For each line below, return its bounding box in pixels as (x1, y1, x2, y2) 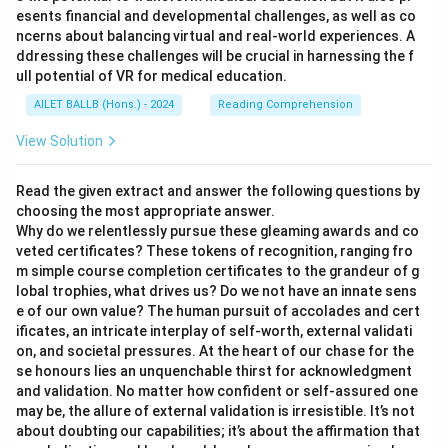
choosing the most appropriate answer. (16, 203, 275, 219)
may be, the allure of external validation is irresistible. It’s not (16, 403, 415, 419)
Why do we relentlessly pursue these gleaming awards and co (16, 223, 419, 239)
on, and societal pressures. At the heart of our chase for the (16, 343, 414, 359)
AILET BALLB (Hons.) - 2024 (34, 98, 174, 111)
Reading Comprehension (218, 98, 353, 111)
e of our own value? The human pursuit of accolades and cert (16, 303, 420, 319)
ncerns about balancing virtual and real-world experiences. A (16, 28, 415, 44)
